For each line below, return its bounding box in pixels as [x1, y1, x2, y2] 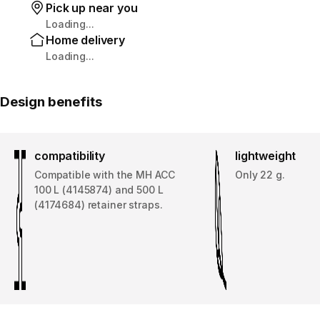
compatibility [34, 148, 105, 163]
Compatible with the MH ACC [34, 168, 175, 181]
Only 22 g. [235, 168, 285, 181]
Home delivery [46, 32, 125, 47]
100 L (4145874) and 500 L [34, 183, 164, 196]
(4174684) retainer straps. [34, 198, 163, 211]
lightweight [235, 148, 296, 163]
